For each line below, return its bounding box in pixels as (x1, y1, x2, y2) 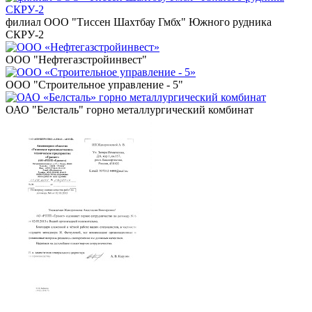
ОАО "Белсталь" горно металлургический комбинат (6, 103, 253, 116)
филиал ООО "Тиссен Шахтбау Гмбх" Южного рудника (6, 15, 272, 28)
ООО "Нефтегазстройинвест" (6, 53, 147, 65)
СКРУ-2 (6, 28, 44, 40)
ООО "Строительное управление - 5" (6, 78, 183, 91)
